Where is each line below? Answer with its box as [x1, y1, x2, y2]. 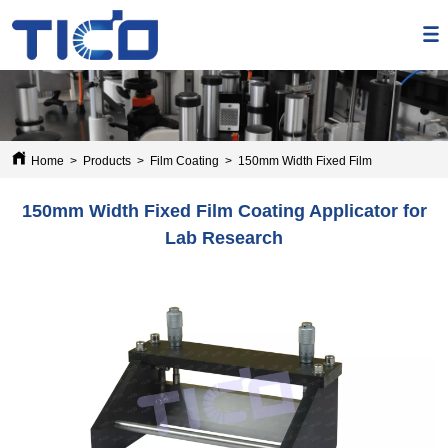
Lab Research [165, 227, 283, 248]
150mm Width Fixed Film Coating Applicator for [21, 200, 427, 221]
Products [83, 153, 132, 168]
